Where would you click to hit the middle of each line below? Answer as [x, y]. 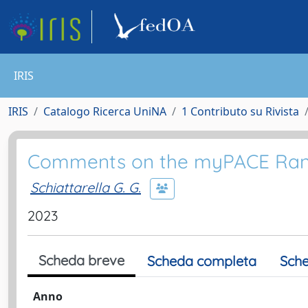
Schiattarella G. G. [86, 187]
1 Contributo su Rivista [240, 111]
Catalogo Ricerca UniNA [105, 111]
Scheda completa [202, 261]
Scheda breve [81, 260]
